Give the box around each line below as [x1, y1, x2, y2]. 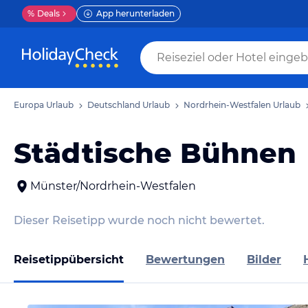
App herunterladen [96, 8, 175, 19]
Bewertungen [146, 252, 225, 266]
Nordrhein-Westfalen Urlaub [184, 100, 300, 110]
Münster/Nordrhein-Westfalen [30, 179, 196, 192]
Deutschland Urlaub [87, 100, 170, 110]
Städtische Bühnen [14, 136, 296, 170]
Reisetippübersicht [14, 252, 124, 266]
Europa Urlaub [14, 100, 74, 110]
